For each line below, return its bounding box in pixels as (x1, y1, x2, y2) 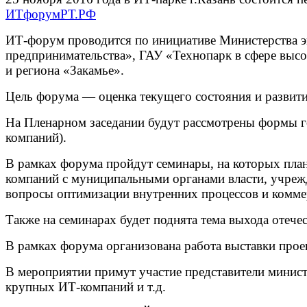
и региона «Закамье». (5, 62, 124, 77)
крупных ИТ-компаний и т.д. (5, 279, 166, 294)
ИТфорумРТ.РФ (5, 6, 96, 21)
